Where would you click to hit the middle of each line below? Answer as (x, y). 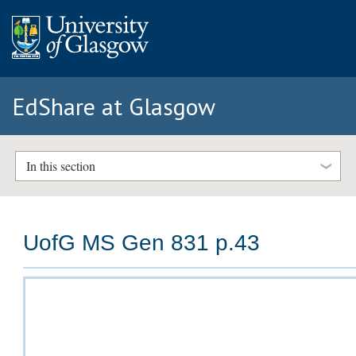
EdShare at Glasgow (114, 106)
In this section (60, 166)
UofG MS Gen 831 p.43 (142, 243)
